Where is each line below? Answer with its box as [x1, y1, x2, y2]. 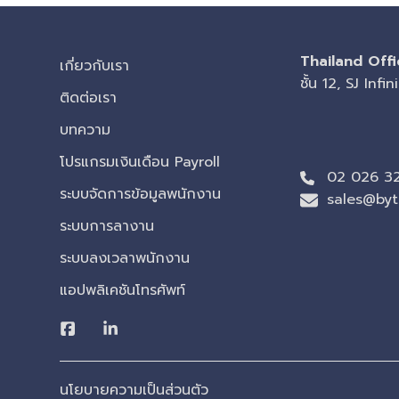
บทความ [60, 119, 111, 142]
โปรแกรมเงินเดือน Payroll [60, 151, 221, 174]
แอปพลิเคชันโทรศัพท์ [60, 280, 186, 302]
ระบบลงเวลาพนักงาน [60, 248, 191, 270]
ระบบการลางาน [60, 216, 155, 238]
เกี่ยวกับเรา [60, 55, 130, 77]
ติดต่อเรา [60, 87, 118, 110]
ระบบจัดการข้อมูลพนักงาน [60, 183, 222, 206]
